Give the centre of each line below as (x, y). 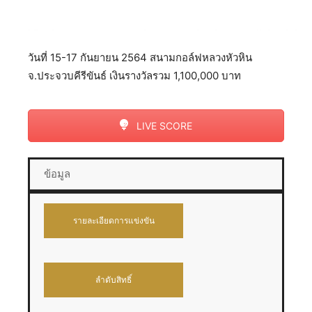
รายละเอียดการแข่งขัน (114, 220)
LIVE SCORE (163, 126)
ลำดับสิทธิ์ (114, 280)
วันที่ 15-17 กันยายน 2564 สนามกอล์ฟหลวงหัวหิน (140, 57)
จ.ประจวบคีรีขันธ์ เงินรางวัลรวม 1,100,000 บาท (134, 76)
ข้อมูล (57, 174)
